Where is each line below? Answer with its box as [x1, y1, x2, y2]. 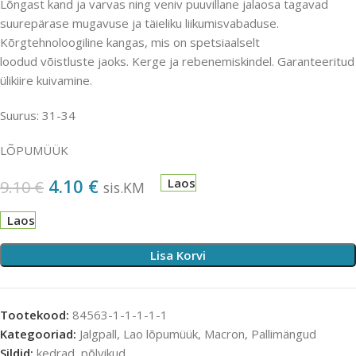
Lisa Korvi [150, 247, 206, 264]
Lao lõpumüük [123, 326, 198, 342]
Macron [204, 326, 245, 342]
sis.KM [103, 178, 145, 198]
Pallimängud [251, 326, 316, 342]
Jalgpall [79, 326, 117, 342]
